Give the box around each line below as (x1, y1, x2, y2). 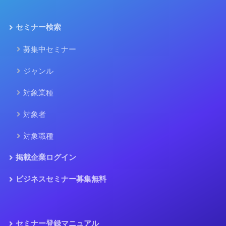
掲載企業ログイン (15, 153, 76, 162)
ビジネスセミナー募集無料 (15, 175, 106, 184)
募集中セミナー (23, 44, 76, 54)
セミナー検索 (15, 23, 61, 32)
